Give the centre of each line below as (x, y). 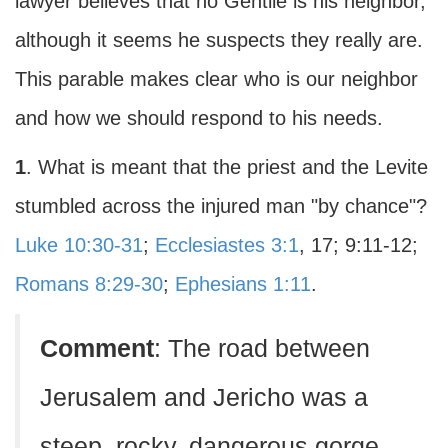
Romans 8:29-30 (89, 284)
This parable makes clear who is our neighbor (216, 79)
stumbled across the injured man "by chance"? (221, 206)
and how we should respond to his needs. (199, 118)
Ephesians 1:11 (243, 284)
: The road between (262, 348)
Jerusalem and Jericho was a (204, 397)
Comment (97, 348)
